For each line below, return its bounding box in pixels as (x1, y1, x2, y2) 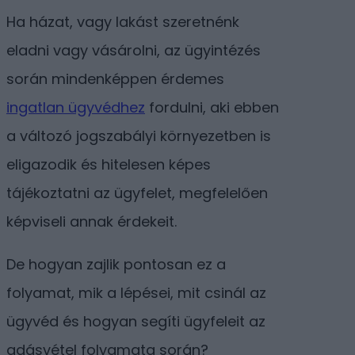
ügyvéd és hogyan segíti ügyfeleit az (6, 311, 265, 332)
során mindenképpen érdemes (6, 69, 224, 90)
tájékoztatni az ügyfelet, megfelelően (6, 183, 268, 204)
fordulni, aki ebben (145, 97, 279, 118)
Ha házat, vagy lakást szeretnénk (6, 12, 239, 32)
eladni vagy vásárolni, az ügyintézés (6, 40, 261, 61)
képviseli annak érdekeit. (6, 212, 181, 232)
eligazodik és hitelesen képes (6, 155, 211, 175)
